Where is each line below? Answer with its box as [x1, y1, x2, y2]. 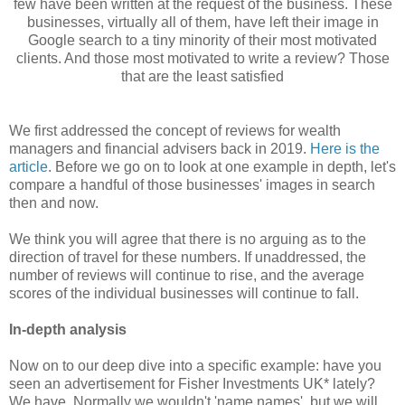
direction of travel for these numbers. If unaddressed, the [9, 249, 366, 265]
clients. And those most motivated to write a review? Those [15, 50, 390, 66]
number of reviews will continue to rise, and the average [9, 267, 364, 283]
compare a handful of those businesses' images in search [9, 176, 375, 193]
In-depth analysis [9, 321, 127, 337]
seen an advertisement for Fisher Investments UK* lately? [9, 375, 375, 391]
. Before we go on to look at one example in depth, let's [48, 158, 396, 174]
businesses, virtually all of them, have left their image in [26, 14, 379, 30]
